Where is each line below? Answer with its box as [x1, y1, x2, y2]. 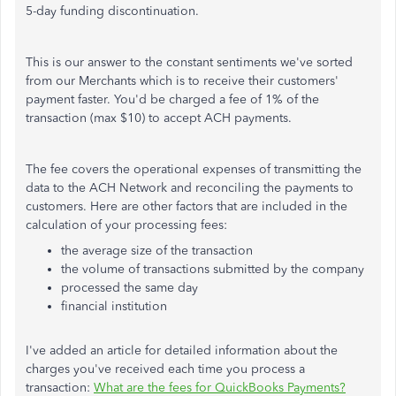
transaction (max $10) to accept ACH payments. [26, 110, 292, 126]
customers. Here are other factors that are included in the [26, 199, 347, 214]
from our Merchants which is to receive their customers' [26, 73, 339, 88]
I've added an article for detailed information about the [26, 343, 338, 358]
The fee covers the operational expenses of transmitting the [26, 162, 362, 177]
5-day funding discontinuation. [26, 4, 199, 19]
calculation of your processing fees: [26, 217, 227, 232]
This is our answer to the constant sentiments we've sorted [26, 55, 353, 70]
